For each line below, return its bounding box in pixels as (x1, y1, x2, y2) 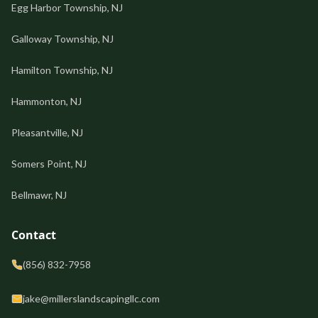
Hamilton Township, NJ (11, 64, 113, 77)
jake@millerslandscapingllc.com (23, 292, 160, 305)
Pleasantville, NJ (11, 126, 83, 139)
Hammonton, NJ (11, 95, 82, 108)
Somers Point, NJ (11, 158, 87, 170)
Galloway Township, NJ (11, 33, 114, 45)
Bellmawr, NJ (11, 189, 67, 202)
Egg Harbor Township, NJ (11, 1, 123, 14)
